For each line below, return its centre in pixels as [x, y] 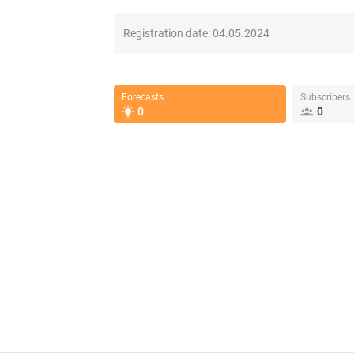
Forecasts [143, 97]
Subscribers [325, 97]
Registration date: [168, 33]
